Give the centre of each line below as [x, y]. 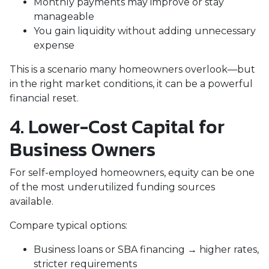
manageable [64, 17]
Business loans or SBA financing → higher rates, [146, 249]
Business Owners [83, 150]
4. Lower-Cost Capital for [117, 127]
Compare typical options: [68, 225]
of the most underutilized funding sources [112, 187]
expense [54, 45]
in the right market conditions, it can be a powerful [131, 84]
